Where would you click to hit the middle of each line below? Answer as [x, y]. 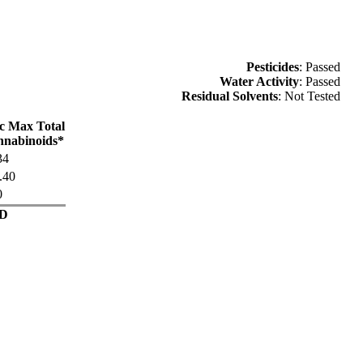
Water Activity [259, 82]
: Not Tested [309, 96]
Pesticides [273, 67]
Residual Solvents [230, 96]
